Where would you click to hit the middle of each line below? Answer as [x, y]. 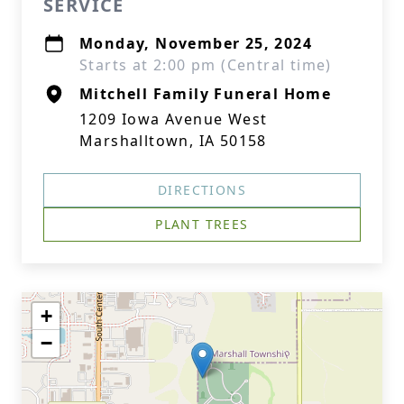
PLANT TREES [202, 224]
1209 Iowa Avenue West [174, 119]
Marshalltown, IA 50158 [173, 141]
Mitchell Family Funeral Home [206, 94]
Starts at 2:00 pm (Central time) [206, 65]
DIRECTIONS [202, 190]
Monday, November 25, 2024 [196, 43]
